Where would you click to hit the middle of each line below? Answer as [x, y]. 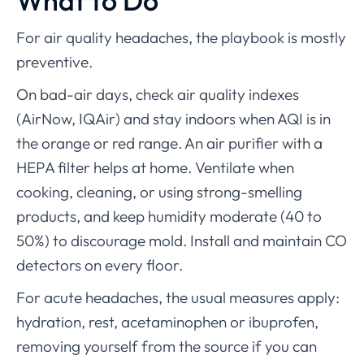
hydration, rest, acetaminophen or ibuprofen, [167, 322]
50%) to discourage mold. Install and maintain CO [182, 241]
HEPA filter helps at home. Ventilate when [155, 168]
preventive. [54, 62]
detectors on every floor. [100, 265]
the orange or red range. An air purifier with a [169, 143]
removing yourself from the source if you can [167, 347]
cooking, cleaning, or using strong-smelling [159, 192]
